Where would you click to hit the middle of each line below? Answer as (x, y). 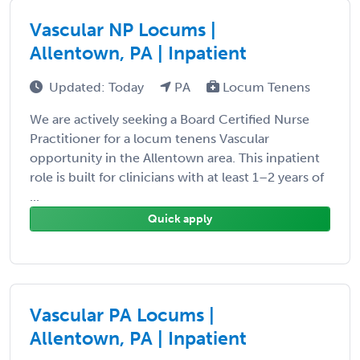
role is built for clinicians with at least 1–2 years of (177, 177)
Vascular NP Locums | (123, 29)
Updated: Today (98, 87)
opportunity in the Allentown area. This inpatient (175, 157)
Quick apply (180, 219)
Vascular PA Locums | (122, 315)
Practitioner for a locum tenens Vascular (149, 138)
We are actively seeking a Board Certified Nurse (170, 119)
